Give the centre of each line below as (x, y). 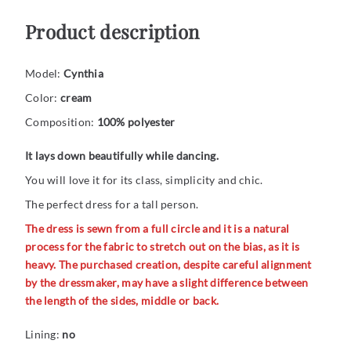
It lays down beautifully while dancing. (122, 156)
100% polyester (136, 122)
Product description (112, 32)
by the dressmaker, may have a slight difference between (167, 283)
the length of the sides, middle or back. (122, 301)
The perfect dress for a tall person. (112, 204)
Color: (43, 98)
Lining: (44, 335)
